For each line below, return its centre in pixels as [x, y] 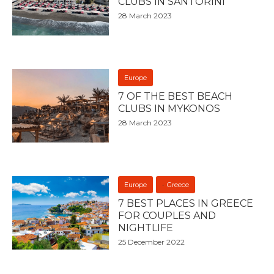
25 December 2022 [152, 242]
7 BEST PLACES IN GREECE [186, 204]
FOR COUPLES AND [167, 216]
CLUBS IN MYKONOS [169, 109]
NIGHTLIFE [146, 228]
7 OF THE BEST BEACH [176, 97]
